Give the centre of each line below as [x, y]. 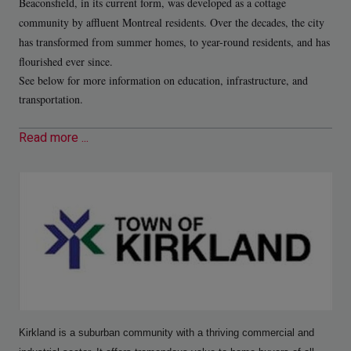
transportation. [51, 99]
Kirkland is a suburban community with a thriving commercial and [166, 333]
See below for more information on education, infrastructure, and [163, 80]
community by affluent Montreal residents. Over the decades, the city [172, 22]
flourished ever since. [66, 61]
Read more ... [54, 138]
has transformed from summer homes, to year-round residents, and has [174, 42]
